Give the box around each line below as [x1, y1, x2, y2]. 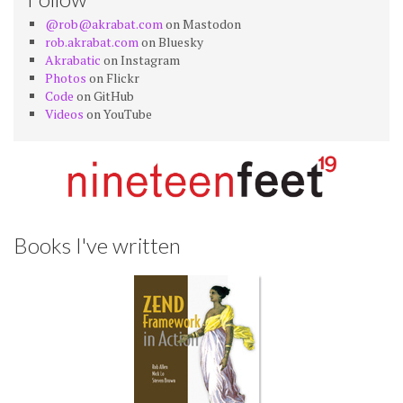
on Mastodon [163, 15, 241, 32]
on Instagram [101, 51, 180, 68]
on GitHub [74, 87, 134, 104]
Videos [45, 105, 84, 122]
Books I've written [13, 231, 181, 258]
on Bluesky [139, 33, 203, 50]
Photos [45, 69, 86, 86]
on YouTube [84, 105, 152, 122]
